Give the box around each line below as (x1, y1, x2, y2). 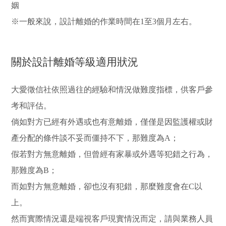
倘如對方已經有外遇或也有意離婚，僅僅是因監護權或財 (11, 117, 213, 126)
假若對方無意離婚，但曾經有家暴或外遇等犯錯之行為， (11, 149, 213, 158)
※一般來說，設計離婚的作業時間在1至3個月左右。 (11, 17, 197, 26)
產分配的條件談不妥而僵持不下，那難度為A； (11, 133, 179, 142)
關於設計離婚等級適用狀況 (11, 55, 139, 68)
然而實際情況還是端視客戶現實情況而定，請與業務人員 (11, 214, 213, 223)
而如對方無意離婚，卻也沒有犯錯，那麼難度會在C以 (11, 182, 203, 191)
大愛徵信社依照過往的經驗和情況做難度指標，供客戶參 (11, 85, 213, 94)
